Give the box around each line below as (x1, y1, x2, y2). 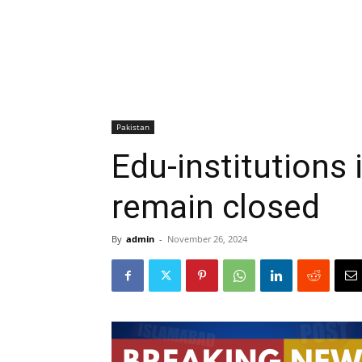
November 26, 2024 (167, 233, 247, 245)
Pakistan (116, 121, 149, 133)
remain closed (112, 187, 320, 226)
